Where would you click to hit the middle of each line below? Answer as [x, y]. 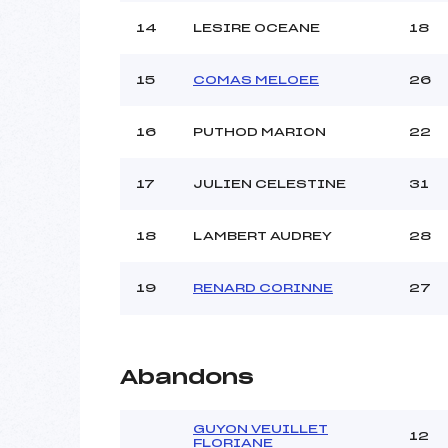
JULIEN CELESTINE [269, 183]
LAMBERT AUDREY [262, 235]
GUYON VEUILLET [260, 428]
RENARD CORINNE [263, 287]
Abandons [187, 377]
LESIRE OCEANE [256, 27]
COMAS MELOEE [256, 79]
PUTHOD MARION [259, 131]
